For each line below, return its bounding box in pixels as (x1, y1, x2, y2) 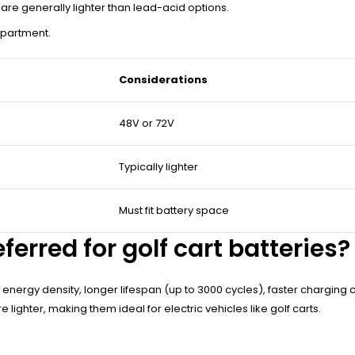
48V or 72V (119, 115, 174, 131)
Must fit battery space (119, 202, 229, 218)
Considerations (119, 71, 208, 87)
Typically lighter (119, 158, 198, 174)
